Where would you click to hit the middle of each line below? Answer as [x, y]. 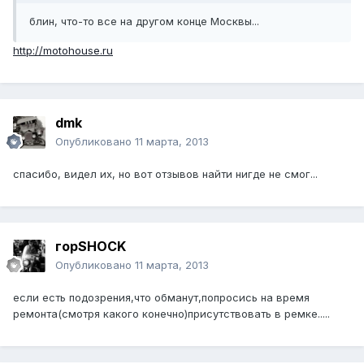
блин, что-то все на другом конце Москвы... [144, 22]
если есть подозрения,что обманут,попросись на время [161, 298]
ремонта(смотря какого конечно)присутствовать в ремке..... [171, 314]
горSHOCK [91, 247]
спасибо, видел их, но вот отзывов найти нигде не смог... [165, 174]
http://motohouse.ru [63, 51]
